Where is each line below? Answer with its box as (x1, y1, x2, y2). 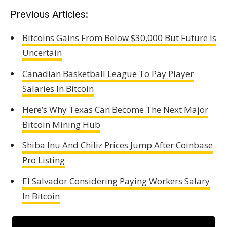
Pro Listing (22, 154, 65, 166)
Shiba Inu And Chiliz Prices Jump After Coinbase (22, 139, 213, 152)
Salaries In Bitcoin (22, 82, 94, 94)
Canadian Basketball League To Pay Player (22, 67, 194, 80)
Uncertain (22, 47, 62, 59)
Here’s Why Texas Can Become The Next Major (22, 103, 208, 116)
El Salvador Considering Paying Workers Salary (22, 175, 210, 187)
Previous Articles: (10, 9, 88, 21)
